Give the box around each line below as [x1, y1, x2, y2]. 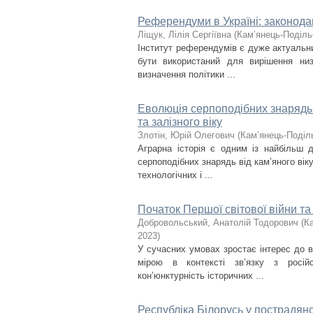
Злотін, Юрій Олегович [138, 130, 235, 140]
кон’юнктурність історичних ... [138, 270, 264, 281]
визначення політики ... [138, 69, 235, 80]
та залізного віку [138, 116, 222, 128]
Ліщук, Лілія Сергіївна [138, 29, 231, 40]
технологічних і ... [138, 170, 213, 180]
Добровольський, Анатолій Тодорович [138, 217, 298, 228]
